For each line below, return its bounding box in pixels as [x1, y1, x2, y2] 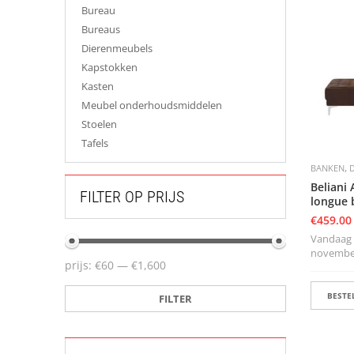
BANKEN [311, 162, 345, 175]
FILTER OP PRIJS [80, 187, 184, 206]
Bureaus [81, 22, 120, 36]
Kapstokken [81, 60, 137, 74]
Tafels [81, 136, 108, 150]
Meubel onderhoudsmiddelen [81, 98, 222, 112]
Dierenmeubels [81, 41, 153, 55]
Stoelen [81, 117, 117, 131]
